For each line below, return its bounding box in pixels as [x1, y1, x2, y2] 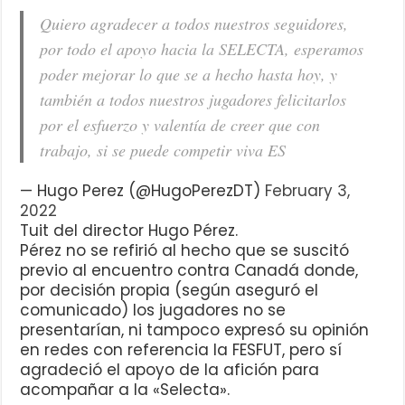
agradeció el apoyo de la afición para [20, 359, 320, 381]
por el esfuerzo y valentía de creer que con [40, 114, 321, 137]
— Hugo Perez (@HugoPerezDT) [20, 180, 266, 202]
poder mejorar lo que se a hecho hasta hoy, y [40, 63, 338, 86]
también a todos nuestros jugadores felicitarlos [40, 89, 347, 111]
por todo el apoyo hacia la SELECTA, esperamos [40, 38, 364, 61]
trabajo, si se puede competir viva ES [40, 139, 287, 162]
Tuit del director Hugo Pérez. [20, 220, 239, 242]
